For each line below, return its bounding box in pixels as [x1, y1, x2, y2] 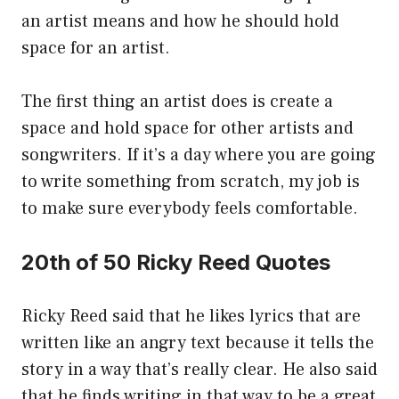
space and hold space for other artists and [21, 117, 354, 141]
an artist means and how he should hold [21, 10, 339, 34]
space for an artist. [21, 37, 170, 61]
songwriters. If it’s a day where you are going [21, 143, 376, 167]
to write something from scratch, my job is [21, 170, 360, 194]
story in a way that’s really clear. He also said [21, 358, 378, 382]
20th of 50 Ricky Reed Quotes [21, 249, 336, 276]
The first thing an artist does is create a [21, 90, 333, 114]
